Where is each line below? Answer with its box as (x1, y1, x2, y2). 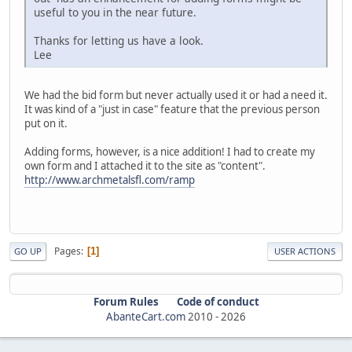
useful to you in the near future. (34, 4, 196, 20)
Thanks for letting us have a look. (34, 32, 203, 48)
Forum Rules (93, 295, 159, 310)
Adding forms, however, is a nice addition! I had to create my (24, 144, 315, 159)
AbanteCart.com (106, 310, 185, 324)
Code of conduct (176, 295, 259, 310)
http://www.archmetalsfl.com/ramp (24, 172, 195, 187)
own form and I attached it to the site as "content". (24, 158, 266, 173)
